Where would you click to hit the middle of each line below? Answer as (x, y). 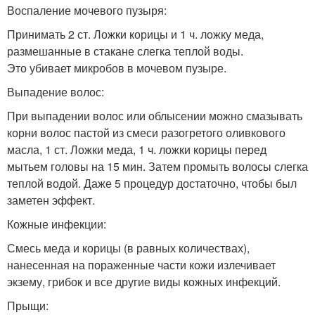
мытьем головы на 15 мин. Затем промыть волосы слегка (157, 166)
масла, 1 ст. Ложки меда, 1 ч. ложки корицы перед (137, 149)
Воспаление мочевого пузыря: (87, 10)
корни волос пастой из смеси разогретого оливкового (146, 133)
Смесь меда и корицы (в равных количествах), (128, 248)
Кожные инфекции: (57, 224)
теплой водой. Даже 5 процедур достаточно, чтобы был (152, 183)
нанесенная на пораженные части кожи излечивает (141, 265)
